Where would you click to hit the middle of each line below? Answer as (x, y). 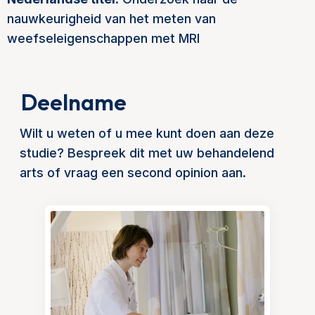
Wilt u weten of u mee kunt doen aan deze (147, 133)
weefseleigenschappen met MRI (103, 38)
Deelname (74, 102)
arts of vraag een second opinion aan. (133, 173)
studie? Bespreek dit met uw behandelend (147, 153)
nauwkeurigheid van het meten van (111, 19)
